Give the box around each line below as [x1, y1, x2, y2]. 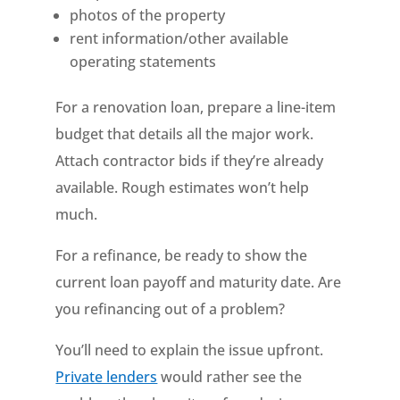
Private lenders [55, 367, 158, 387]
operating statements [70, 52, 217, 71]
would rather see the [157, 367, 303, 387]
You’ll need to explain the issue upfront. [55, 340, 324, 360]
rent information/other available [70, 29, 289, 48]
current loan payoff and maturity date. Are [55, 272, 342, 292]
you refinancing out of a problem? [55, 299, 286, 319]
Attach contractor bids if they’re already [55, 151, 324, 171]
